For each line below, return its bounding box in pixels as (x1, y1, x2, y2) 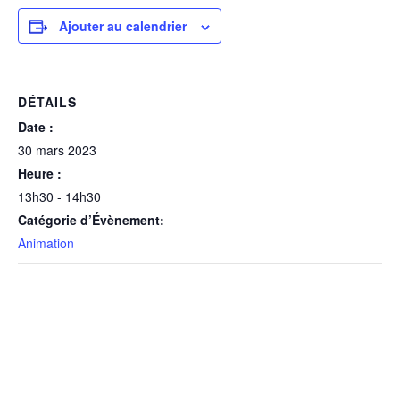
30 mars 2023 (18, 141, 96, 160)
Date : (18, 118, 54, 137)
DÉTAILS (18, 93, 77, 112)
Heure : (18, 164, 62, 183)
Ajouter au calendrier (59, 17, 187, 36)
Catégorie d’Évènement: (18, 211, 164, 229)
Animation (18, 234, 74, 253)
